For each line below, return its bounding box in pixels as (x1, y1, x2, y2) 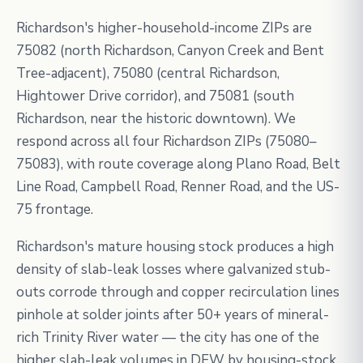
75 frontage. (16, 200, 93, 219)
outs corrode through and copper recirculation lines (16, 283, 340, 301)
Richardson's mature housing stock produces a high (16, 237, 334, 256)
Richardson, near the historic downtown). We (16, 109, 296, 128)
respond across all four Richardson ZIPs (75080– (16, 132, 317, 151)
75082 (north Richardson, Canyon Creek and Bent (16, 41, 324, 60)
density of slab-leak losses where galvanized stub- (16, 260, 331, 279)
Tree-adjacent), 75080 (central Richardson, (16, 64, 280, 83)
